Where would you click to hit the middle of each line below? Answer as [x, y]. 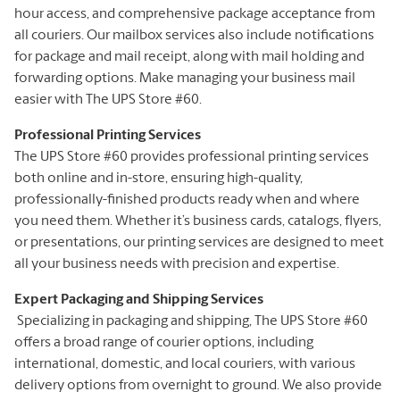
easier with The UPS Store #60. [108, 100]
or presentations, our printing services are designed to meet [199, 242]
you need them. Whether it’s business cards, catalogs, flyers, [198, 221]
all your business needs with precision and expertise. [177, 264]
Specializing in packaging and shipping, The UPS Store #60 [191, 321]
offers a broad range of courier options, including [164, 342]
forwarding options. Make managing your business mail [185, 78]
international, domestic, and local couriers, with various [185, 364]
